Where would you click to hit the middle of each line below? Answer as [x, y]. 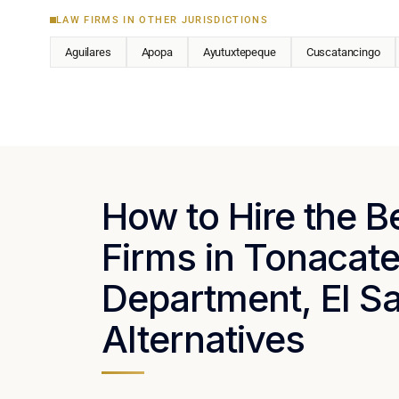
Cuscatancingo [343, 52]
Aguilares [88, 52]
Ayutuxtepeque [239, 52]
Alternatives [203, 339]
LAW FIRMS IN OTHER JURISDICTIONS [163, 20]
